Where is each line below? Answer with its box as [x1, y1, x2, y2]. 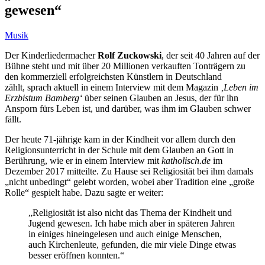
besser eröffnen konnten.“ [28, 250, 124, 260]
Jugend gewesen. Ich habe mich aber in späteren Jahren [28, 218, 235, 228]
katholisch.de [161, 155, 211, 166]
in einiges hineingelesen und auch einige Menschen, [28, 228, 222, 239]
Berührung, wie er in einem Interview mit [5, 155, 161, 166]
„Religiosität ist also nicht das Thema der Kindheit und [28, 207, 232, 218]
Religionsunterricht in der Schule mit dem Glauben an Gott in [5, 144, 234, 155]
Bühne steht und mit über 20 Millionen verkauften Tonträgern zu [5, 60, 245, 71]
